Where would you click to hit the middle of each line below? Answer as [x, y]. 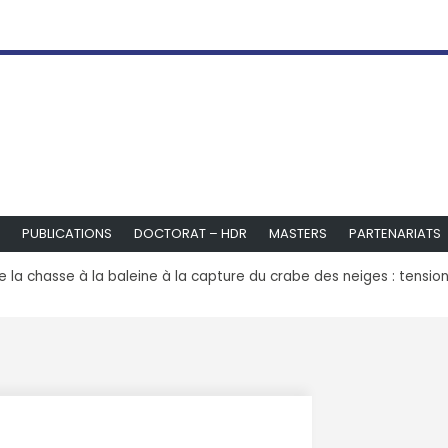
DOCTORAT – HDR [190, 233]
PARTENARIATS [395, 233]
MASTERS [298, 233]
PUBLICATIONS [67, 233]
